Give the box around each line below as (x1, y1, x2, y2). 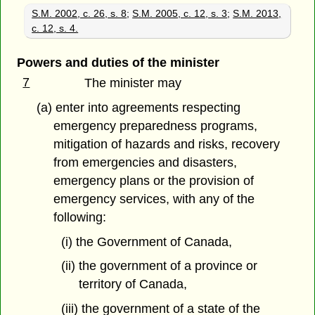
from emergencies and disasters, (53, 155, 238, 169)
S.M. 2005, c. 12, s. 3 (132, 7, 228, 19)
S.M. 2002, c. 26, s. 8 (32, 7, 127, 19)
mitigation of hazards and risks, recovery (53, 136, 281, 151)
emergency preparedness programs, (53, 118, 258, 133)
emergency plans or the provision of (53, 173, 255, 188)
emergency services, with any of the (53, 191, 255, 206)
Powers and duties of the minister (16, 55, 219, 70)
